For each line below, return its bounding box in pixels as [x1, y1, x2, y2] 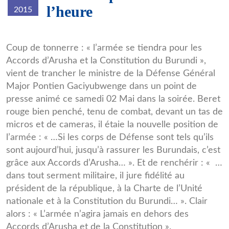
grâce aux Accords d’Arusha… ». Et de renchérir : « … [6, 158, 222, 167]
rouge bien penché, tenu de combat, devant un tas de [6, 107, 223, 116]
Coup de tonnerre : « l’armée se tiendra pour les [6, 43, 202, 52]
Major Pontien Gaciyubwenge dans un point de [6, 81, 197, 90]
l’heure [47, 3, 93, 20]
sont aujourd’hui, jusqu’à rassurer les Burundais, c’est [6, 145, 220, 154]
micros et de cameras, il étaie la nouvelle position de [6, 120, 218, 129]
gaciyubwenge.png [6, 91, 127, 109]
